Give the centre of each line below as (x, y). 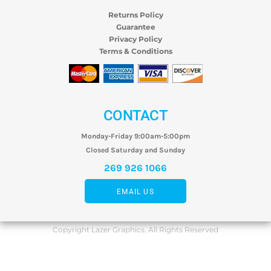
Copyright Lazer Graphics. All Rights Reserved (135, 230)
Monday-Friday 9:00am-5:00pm (135, 136)
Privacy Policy (135, 39)
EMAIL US (135, 191)
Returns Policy (135, 15)
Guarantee (135, 27)
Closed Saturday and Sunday (135, 150)
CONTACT (135, 115)
